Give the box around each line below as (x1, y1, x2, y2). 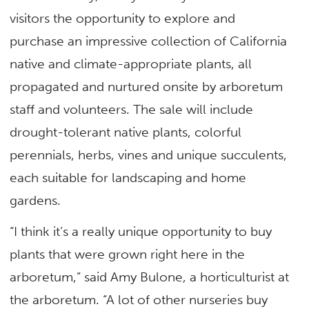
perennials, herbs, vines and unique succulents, (10, 146, 288, 163)
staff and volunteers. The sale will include (10, 101, 254, 117)
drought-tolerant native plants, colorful (10, 123, 242, 140)
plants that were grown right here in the (10, 246, 246, 263)
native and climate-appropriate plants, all (10, 55, 252, 72)
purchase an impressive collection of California (10, 32, 288, 49)
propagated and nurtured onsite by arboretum (10, 78, 283, 94)
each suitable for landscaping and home (10, 169, 247, 186)
